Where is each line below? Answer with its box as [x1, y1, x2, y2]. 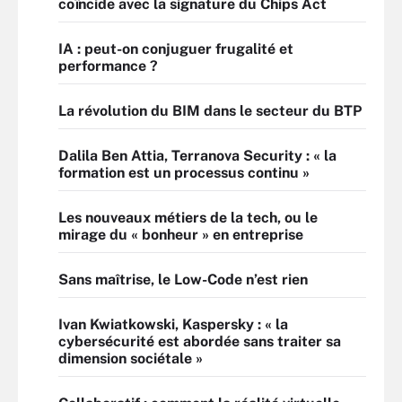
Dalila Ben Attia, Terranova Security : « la [58, 147, 336, 164]
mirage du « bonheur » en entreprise [58, 226, 303, 243]
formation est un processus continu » [58, 164, 310, 181]
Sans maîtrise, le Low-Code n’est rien [58, 271, 308, 288]
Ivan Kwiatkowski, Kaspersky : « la [58, 316, 288, 333]
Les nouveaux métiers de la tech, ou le [58, 209, 318, 226]
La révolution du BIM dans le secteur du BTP [58, 102, 362, 119]
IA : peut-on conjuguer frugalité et [58, 40, 293, 57]
